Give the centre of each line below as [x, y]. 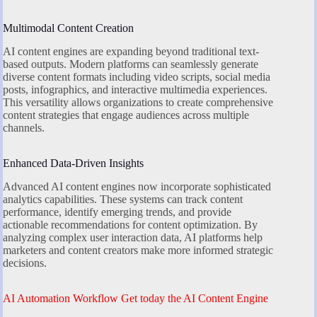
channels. [24, 127]
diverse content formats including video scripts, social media [137, 76]
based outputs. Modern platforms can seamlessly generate [131, 64]
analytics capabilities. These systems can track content [123, 199]
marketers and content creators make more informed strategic [138, 250]
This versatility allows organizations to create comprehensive [138, 102]
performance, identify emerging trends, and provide [117, 212]
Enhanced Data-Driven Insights [73, 163]
